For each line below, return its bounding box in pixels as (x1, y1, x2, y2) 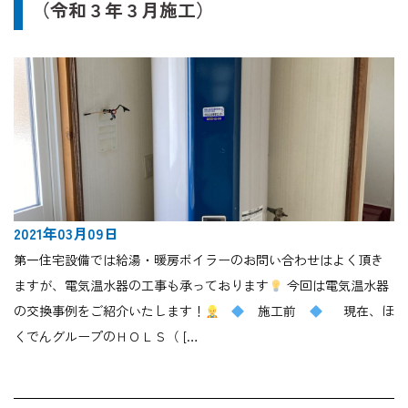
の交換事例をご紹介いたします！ (14, 301, 205, 321)
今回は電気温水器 (282, 276, 389, 295)
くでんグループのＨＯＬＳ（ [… (14, 327, 199, 346)
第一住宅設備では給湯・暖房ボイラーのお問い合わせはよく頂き (14, 250, 383, 270)
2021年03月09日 (14, 222, 118, 245)
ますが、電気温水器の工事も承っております (14, 276, 269, 295)
